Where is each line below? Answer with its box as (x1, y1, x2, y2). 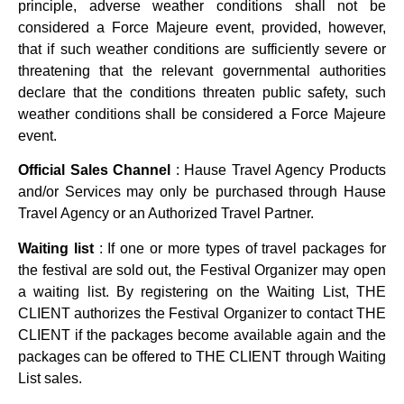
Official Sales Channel (18, 162, 171, 179)
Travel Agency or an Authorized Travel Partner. (18, 206, 314, 222)
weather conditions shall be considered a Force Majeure (18, 106, 386, 122)
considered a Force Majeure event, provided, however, (18, 19, 386, 35)
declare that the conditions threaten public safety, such (18, 84, 386, 100)
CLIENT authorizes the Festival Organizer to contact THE (18, 305, 386, 321)
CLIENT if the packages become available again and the (18, 326, 386, 343)
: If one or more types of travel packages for (93, 240, 387, 256)
